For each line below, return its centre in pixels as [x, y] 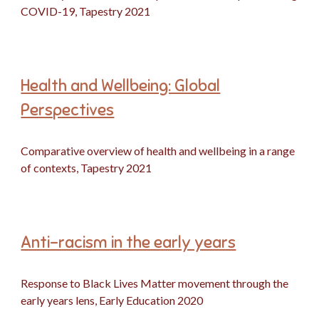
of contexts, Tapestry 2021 [87, 168]
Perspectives [68, 110]
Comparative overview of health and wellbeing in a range [158, 151]
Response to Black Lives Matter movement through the [155, 283]
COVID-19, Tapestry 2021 [86, 11]
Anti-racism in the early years [129, 242]
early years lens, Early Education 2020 [112, 300]
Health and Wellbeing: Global [121, 86]
